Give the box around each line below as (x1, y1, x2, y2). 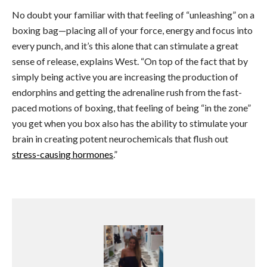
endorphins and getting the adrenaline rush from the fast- (12, 86, 242, 98)
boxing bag (12, 24, 58, 36)
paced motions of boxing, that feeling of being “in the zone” (12, 102, 251, 114)
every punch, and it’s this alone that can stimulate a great (12, 40, 238, 52)
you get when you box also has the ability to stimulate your (12, 117, 248, 129)
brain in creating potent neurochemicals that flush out (12, 133, 228, 145)
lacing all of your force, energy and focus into (72, 24, 253, 36)
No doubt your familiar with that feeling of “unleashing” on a (12, 9, 254, 21)
